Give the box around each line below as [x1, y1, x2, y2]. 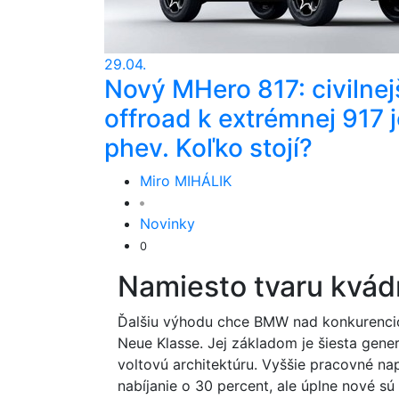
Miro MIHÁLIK [140, 172, 232, 190]
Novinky [140, 215, 195, 232]
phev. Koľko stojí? [104, 133, 313, 163]
